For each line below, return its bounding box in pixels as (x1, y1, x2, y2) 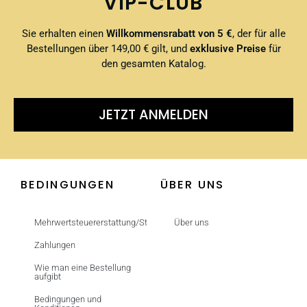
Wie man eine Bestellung (34, 262, 131, 273)
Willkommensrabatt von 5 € (103, 27, 232, 40)
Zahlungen (34, 240, 75, 251)
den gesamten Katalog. (101, 57, 206, 70)
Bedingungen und (34, 294, 101, 305)
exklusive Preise (189, 42, 266, 55)
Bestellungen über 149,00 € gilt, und (26, 42, 190, 55)
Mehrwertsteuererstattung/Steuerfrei (34, 217, 177, 228)
